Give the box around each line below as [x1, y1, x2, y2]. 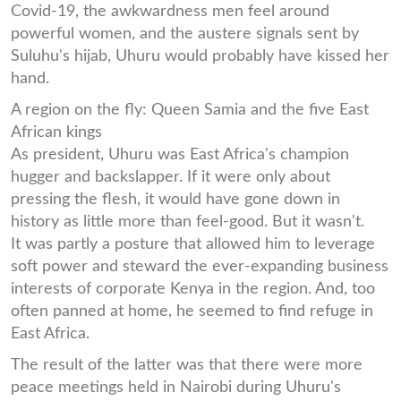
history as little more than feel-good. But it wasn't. [11, 213, 364, 229]
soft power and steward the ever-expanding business [11, 258, 388, 274]
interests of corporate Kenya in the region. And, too [11, 280, 375, 296]
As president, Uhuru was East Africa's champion [11, 146, 349, 162]
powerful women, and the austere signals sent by [11, 25, 359, 41]
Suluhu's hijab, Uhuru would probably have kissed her [11, 47, 389, 64]
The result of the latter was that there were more [11, 356, 363, 372]
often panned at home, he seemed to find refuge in [11, 303, 373, 319]
